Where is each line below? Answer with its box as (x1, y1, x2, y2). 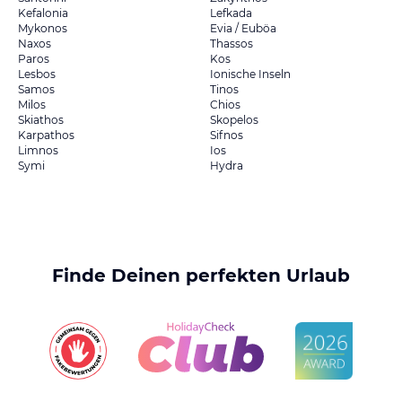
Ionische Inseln (210, 67, 291, 81)
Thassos (210, 37, 253, 50)
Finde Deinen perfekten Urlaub (52, 265, 350, 286)
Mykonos (18, 22, 67, 35)
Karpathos (18, 128, 74, 142)
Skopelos (210, 113, 258, 127)
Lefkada (210, 6, 252, 20)
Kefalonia (18, 6, 68, 20)
